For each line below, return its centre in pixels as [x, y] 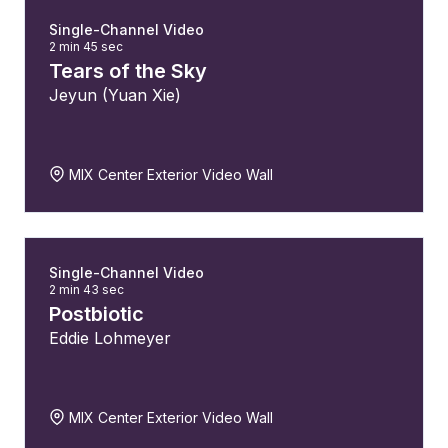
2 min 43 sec [86, 289]
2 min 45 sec [86, 46]
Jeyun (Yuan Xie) [115, 95]
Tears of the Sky [128, 71]
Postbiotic [96, 314]
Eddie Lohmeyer [110, 338]
